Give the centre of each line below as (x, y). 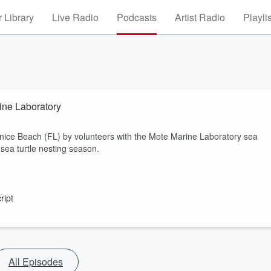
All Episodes (36, 262)
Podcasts (137, 17)
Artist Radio (200, 17)
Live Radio (75, 17)
